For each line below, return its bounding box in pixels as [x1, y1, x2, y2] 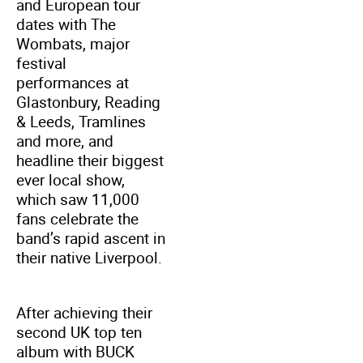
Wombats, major [16, 32, 130, 54]
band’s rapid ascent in [16, 227, 165, 249]
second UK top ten [16, 321, 142, 343]
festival [16, 52, 66, 74]
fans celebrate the [16, 207, 139, 229]
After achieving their [16, 301, 152, 323]
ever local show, [16, 169, 125, 190]
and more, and [16, 130, 113, 152]
